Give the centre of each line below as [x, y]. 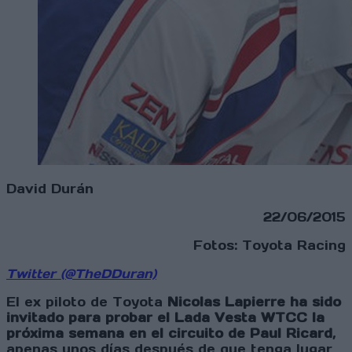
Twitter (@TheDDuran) [81, 274]
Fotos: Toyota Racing [269, 246]
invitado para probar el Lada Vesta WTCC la [165, 318]
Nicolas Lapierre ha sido [254, 302]
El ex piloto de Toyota [87, 302]
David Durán [50, 189]
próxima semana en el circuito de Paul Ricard [169, 334]
